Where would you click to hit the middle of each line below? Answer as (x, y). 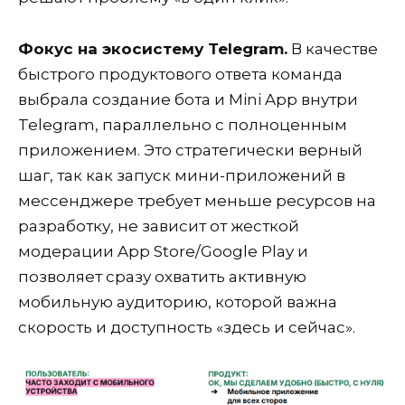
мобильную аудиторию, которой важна (178, 301)
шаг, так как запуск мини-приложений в (182, 175)
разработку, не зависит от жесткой (159, 226)
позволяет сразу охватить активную (162, 276)
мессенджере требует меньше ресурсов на (197, 200)
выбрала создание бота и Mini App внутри (188, 99)
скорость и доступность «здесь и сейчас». (187, 327)
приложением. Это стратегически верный (190, 150)
